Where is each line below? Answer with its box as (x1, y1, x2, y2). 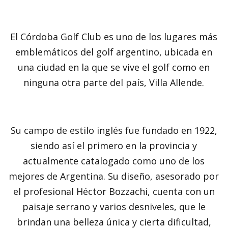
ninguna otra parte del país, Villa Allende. (23, 76, 205, 89)
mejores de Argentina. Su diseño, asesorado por (9, 169, 219, 182)
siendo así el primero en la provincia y (31, 139, 197, 152)
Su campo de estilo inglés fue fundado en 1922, (10, 124, 217, 136)
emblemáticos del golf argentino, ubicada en (15, 45, 213, 58)
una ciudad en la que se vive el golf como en (18, 61, 210, 73)
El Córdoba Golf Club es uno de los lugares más (10, 30, 218, 43)
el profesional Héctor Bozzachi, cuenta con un (13, 185, 215, 197)
